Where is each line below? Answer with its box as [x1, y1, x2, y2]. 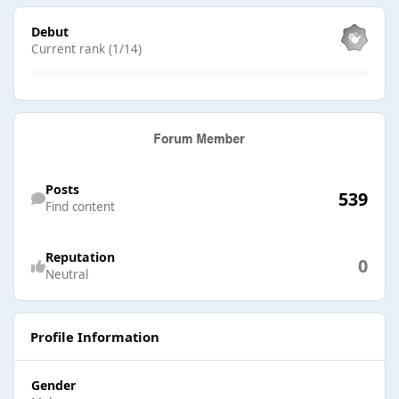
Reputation [45, 248, 115, 265]
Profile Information [29, 328, 159, 346]
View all [13, 6, 56, 23]
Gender [30, 376, 76, 394]
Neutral [45, 265, 88, 282]
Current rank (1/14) [30, 40, 142, 57]
